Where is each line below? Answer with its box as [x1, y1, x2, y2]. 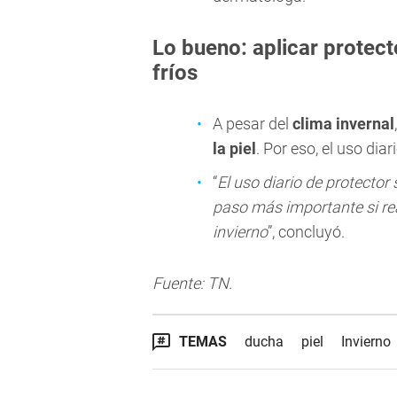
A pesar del [213, 114, 292, 134]
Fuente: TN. [152, 274, 232, 293]
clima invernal [292, 114, 394, 134]
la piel [213, 139, 256, 159]
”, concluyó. [268, 222, 345, 242]
